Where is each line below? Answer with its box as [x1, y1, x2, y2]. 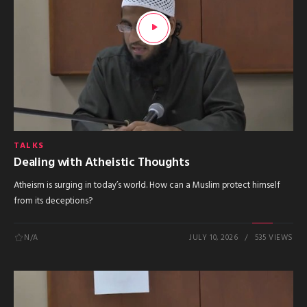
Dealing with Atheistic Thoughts [14, 153, 190, 173]
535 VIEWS [255, 232, 293, 245]
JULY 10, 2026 [189, 232, 238, 245]
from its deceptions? [14, 194, 93, 209]
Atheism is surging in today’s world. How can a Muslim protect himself [14, 178, 280, 193]
